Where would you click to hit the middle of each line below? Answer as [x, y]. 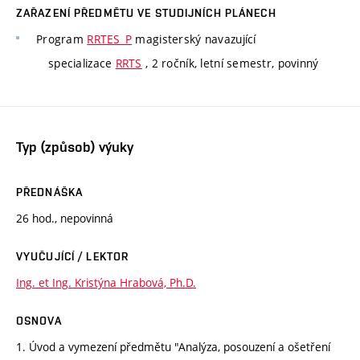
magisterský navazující [194, 39]
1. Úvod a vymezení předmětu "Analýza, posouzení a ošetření [173, 346]
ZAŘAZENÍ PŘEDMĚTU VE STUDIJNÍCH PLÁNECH [146, 13]
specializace [82, 63]
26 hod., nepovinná [65, 218]
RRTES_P [110, 39]
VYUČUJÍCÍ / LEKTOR [73, 256]
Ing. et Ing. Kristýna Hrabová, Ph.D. [106, 282]
